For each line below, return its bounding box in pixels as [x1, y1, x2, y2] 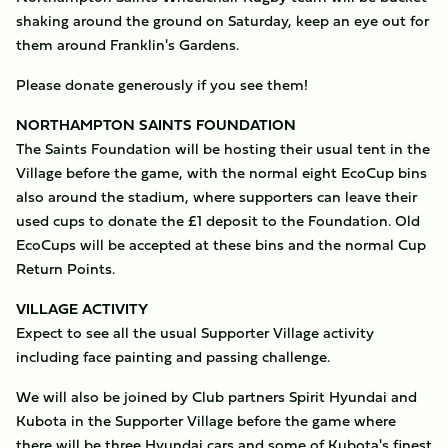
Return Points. [16, 257, 119, 280]
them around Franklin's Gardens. [16, 33, 239, 56]
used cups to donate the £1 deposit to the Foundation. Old [16, 209, 420, 232]
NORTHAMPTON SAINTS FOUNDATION [16, 113, 296, 136]
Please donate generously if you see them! [16, 73, 308, 96]
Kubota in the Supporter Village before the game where [16, 409, 396, 432]
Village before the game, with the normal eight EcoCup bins [16, 161, 427, 184]
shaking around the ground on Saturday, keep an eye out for [16, 9, 429, 32]
